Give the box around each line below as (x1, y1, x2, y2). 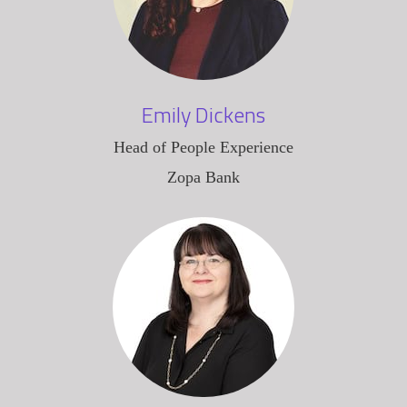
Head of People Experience (114, 137, 293, 156)
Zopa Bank (167, 167, 240, 186)
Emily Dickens (142, 97, 265, 131)
